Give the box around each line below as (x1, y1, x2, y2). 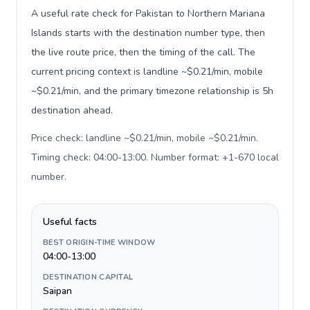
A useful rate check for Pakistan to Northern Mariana (31, 7, 265, 20)
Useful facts (43, 215, 97, 228)
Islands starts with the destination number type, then (31, 26, 265, 39)
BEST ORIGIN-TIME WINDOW (43, 237, 156, 248)
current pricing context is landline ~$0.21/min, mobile (31, 65, 263, 78)
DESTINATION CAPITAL (43, 272, 134, 282)
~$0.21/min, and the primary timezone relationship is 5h (31, 84, 273, 98)
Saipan (43, 284, 72, 298)
